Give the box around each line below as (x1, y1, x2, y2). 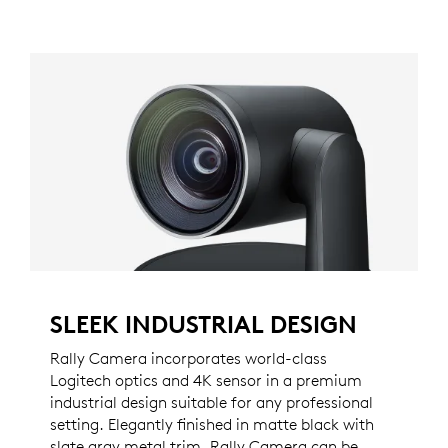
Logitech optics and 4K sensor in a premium (50, 370, 362, 391)
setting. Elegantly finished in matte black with (50, 414, 374, 435)
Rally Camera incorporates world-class (50, 348, 327, 369)
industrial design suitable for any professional (50, 392, 373, 413)
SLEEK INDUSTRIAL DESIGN (50, 309, 357, 340)
